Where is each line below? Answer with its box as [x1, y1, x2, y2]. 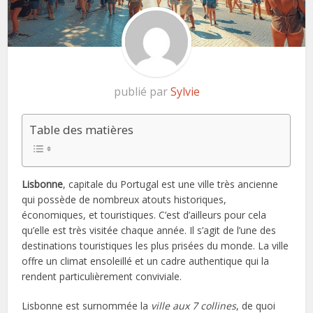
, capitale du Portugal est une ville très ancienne [63, 177, 279, 191]
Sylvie [170, 83, 200, 99]
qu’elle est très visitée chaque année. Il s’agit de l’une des [22, 223, 277, 237]
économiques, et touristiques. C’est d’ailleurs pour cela [22, 208, 267, 221]
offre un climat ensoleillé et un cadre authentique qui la [22, 254, 270, 268]
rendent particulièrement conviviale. [22, 269, 182, 283]
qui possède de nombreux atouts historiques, [22, 192, 227, 206]
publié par [113, 83, 170, 99]
